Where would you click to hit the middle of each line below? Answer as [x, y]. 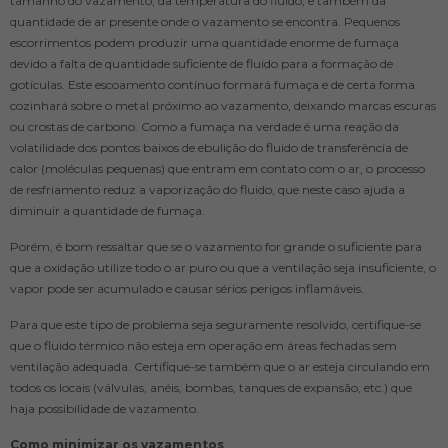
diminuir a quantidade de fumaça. [107, 210]
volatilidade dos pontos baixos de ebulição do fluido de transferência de [209, 147]
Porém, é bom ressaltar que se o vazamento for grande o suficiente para [216, 246]
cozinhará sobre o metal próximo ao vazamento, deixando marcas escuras [223, 105]
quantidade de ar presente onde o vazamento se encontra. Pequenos [205, 21]
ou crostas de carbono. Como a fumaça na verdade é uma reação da [204, 126]
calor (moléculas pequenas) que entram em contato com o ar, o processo [217, 168]
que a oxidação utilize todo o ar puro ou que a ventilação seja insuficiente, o [223, 267]
